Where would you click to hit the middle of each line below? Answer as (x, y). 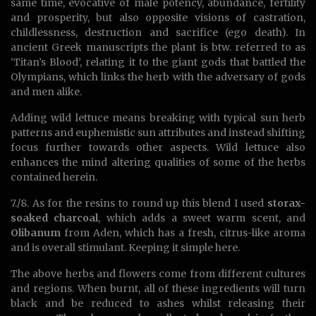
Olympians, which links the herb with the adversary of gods (158, 77)
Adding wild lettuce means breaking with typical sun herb (158, 118)
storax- (286, 203)
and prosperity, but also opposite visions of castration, (158, 18)
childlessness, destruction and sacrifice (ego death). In (158, 33)
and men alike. (46, 92)
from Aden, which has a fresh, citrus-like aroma (183, 233)
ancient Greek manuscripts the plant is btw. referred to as (158, 48)
